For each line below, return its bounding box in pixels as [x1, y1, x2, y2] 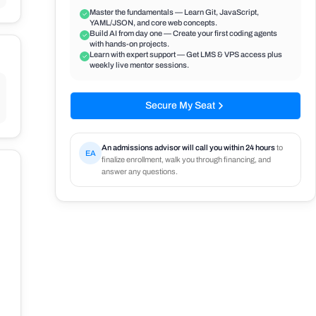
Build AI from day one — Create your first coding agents [90, 29, 277, 37]
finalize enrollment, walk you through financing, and [102, 155, 271, 164]
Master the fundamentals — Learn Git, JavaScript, [90, 8, 259, 16]
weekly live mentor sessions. [90, 61, 189, 69]
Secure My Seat [145, 100, 215, 111]
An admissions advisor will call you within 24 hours [102, 143, 275, 152]
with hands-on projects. [90, 39, 169, 48]
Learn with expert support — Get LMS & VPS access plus [90, 50, 282, 59]
